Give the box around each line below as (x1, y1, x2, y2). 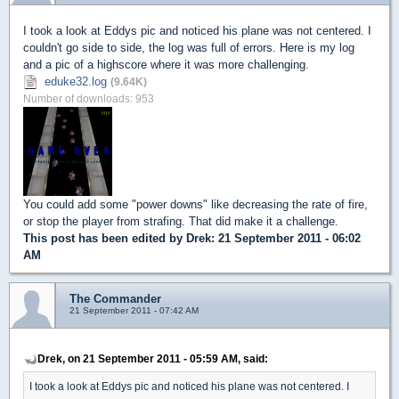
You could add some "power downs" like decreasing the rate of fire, (23, 197, 368, 211)
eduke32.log (45, 74, 107, 88)
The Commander (69, 291, 161, 305)
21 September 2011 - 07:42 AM (69, 305, 199, 315)
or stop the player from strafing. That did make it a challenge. (23, 214, 338, 228)
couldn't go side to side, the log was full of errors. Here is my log (23, 40, 354, 54)
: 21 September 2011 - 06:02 (211, 231, 361, 245)
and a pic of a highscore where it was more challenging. (23, 57, 309, 71)
